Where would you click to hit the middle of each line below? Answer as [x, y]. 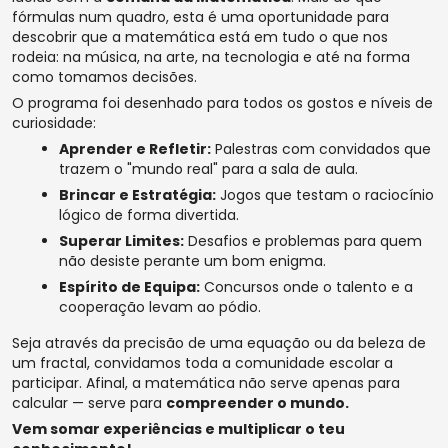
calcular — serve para [89, 402]
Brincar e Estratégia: [137, 194]
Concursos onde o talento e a [306, 286]
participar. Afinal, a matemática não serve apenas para [206, 382]
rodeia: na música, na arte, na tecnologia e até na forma [211, 56]
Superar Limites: [121, 240]
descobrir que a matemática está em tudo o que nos [200, 36]
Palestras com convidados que [321, 148]
